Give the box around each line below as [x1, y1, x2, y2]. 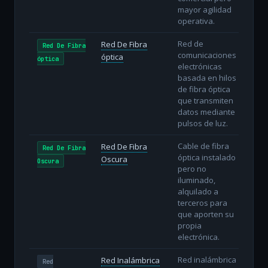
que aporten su [177, 208, 234, 220]
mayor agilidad [177, 4, 232, 15]
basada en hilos [177, 72, 236, 83]
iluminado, [177, 174, 215, 185]
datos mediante [177, 106, 235, 117]
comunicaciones [177, 49, 236, 60]
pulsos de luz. [177, 117, 228, 129]
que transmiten [177, 95, 233, 106]
